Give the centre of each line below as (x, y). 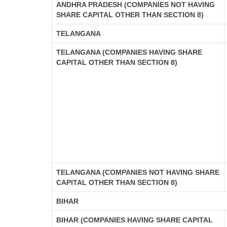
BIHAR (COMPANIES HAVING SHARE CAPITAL (135, 220)
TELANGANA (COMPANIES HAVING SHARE (129, 52)
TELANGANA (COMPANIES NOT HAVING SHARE (138, 172)
